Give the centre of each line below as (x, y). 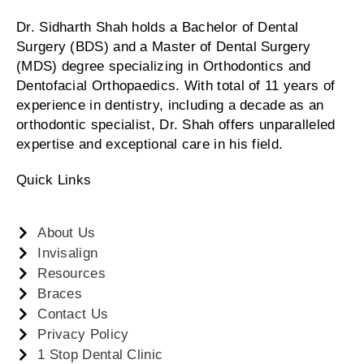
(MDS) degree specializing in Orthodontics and (164, 66)
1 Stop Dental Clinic (100, 354)
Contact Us (73, 314)
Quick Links (54, 180)
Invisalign (68, 253)
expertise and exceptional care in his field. (150, 144)
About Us (67, 232)
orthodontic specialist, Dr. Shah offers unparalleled (176, 124)
